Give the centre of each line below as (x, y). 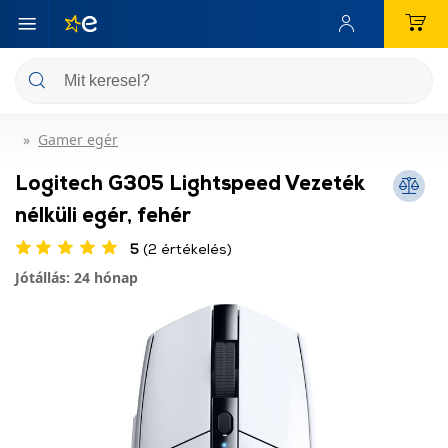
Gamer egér (78, 139)
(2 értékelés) (185, 248)
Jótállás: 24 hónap (76, 277)
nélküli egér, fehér (103, 214)
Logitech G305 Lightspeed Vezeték (190, 182)
